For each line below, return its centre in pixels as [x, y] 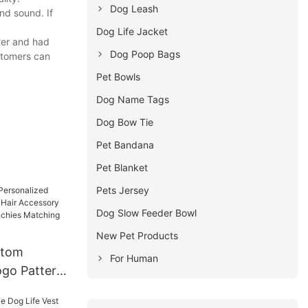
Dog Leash [134, 8]
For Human [134, 258]
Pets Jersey [123, 190]
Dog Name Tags [133, 99]
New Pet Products [137, 235]
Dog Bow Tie [125, 122]
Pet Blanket [122, 167]
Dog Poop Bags [145, 54]
